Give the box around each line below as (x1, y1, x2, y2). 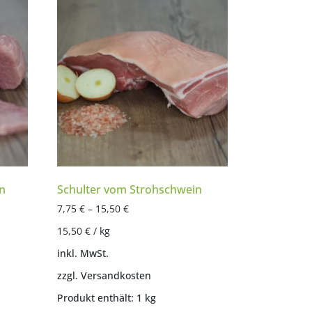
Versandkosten (80, 269, 151, 283)
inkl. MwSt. (56, 246, 109, 260)
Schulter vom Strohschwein (56, 182, 202, 198)
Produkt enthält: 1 (56, 291, 145, 305)
